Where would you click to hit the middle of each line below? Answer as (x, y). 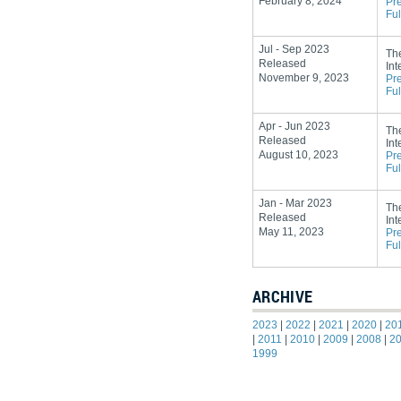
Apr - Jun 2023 (293, 126)
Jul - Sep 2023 (293, 49)
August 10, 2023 (297, 155)
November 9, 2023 (303, 78)
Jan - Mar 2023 (294, 203)
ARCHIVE (283, 296)
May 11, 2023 (290, 232)
